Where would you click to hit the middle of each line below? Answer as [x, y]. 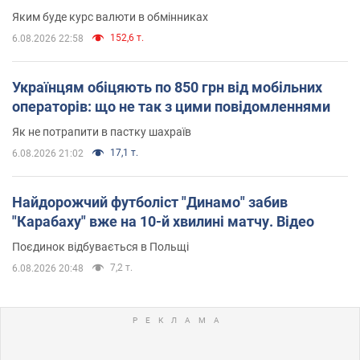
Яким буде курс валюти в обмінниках [110, 16]
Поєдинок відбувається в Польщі [100, 246]
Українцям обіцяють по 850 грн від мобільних [167, 87]
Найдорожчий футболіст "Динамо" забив [150, 202]
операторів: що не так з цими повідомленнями [171, 106]
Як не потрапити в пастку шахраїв [102, 131]
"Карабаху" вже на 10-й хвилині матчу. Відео [163, 221]
